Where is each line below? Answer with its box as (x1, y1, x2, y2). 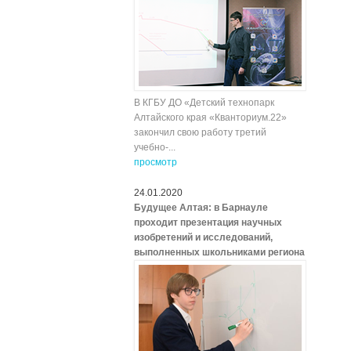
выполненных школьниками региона (134, 247, 305, 258)
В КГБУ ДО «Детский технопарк (134, 97, 274, 108)
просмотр (134, 157, 177, 168)
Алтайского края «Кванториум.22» (134, 112, 287, 123)
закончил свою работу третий (134, 127, 266, 138)
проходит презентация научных (134, 217, 282, 228)
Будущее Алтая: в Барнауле (134, 202, 268, 213)
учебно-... (134, 142, 175, 153)
